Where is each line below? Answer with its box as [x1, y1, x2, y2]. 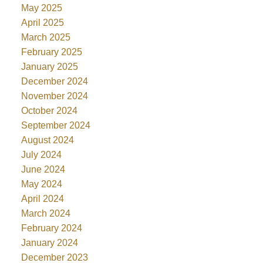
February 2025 [21, 47, 82, 58]
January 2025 [21, 62, 78, 72]
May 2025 [21, 3, 62, 14]
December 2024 [21, 76, 88, 87]
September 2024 [21, 120, 90, 131]
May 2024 [21, 179, 62, 190]
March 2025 [21, 32, 70, 43]
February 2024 [21, 223, 82, 234]
